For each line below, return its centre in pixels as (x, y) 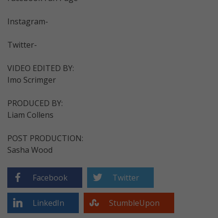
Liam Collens (30, 115)
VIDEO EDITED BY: (41, 68)
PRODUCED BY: (35, 103)
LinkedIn (48, 203)
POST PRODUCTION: (45, 138)
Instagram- (28, 21)
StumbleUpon (134, 203)
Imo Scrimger (32, 80)
